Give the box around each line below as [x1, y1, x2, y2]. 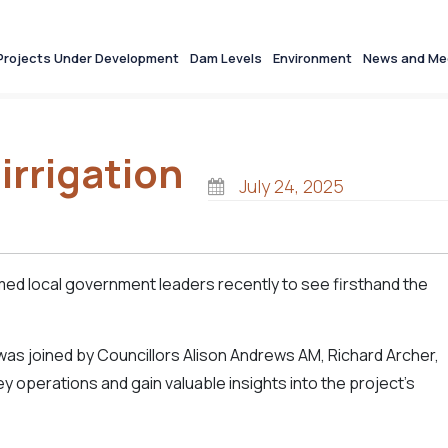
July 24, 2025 [234, 174, 344, 198]
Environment [273, 49, 352, 67]
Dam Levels [190, 49, 262, 67]
